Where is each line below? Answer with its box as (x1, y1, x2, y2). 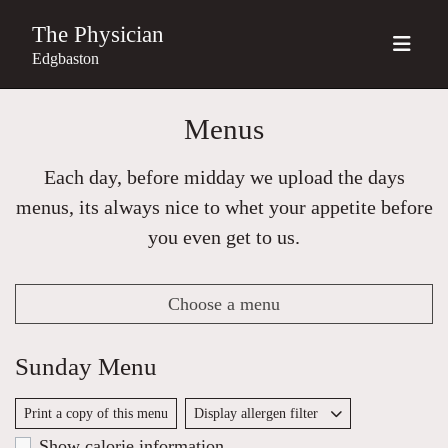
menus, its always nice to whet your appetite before (15, 196, 433, 218)
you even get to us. (148, 226, 300, 248)
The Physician (32, 21, 164, 47)
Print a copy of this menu (24, 406, 168, 421)
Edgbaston (32, 50, 99, 67)
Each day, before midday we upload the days (43, 166, 405, 188)
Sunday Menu (15, 353, 157, 380)
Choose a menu (168, 294, 280, 314)
